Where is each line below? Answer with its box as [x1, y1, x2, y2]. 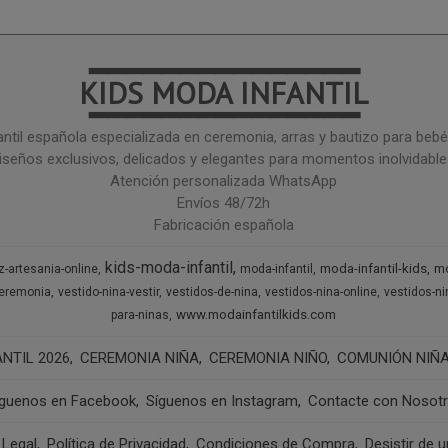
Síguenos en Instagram [145, 392, 298, 410]
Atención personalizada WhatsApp [110, 172, 338, 190]
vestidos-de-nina [165, 285, 258, 299]
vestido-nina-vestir [57, 285, 159, 299]
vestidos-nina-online [264, 285, 377, 299]
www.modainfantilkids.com [176, 307, 337, 322]
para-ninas [111, 308, 170, 322]
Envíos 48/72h [177, 194, 271, 212]
